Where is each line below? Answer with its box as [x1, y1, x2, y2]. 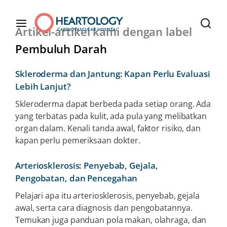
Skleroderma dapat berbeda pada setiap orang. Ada [15, 98, 211, 109]
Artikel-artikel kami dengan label [15, 24, 192, 39]
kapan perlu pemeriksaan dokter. [15, 135, 140, 146]
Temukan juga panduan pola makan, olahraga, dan [15, 214, 207, 225]
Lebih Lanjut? [15, 81, 73, 92]
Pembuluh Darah [15, 41, 107, 56]
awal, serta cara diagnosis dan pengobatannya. [15, 202, 193, 213]
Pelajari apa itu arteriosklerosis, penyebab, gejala [15, 190, 200, 201]
